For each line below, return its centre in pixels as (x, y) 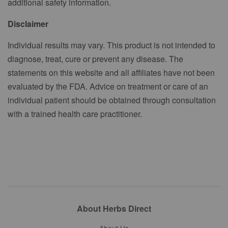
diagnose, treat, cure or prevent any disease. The (95, 59)
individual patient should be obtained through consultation (112, 100)
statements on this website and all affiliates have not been (111, 72)
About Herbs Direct (114, 208)
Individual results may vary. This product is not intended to (111, 45)
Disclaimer (28, 23)
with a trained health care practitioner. (75, 113)
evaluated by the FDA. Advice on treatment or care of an (108, 86)
